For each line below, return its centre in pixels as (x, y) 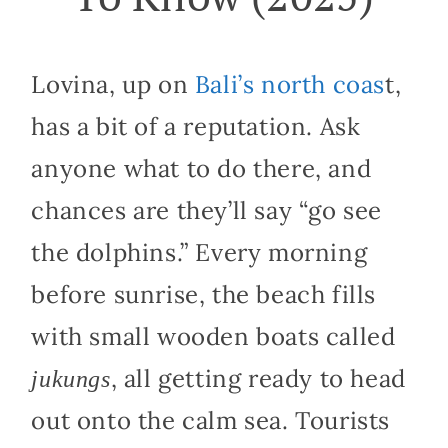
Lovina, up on (113, 85)
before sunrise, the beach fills (203, 295)
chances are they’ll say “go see (206, 211)
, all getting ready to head (258, 379)
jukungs (71, 379)
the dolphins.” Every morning (199, 253)
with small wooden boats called (213, 337)
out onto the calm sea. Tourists (210, 421)
